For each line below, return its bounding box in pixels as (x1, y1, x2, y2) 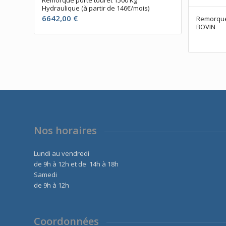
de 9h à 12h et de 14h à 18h (34, 159, 119, 169)
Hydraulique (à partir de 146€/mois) (42, 3, 149, 13)
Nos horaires (34, 124, 97, 138)
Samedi (34, 170, 57, 180)
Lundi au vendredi (34, 149, 89, 158)
